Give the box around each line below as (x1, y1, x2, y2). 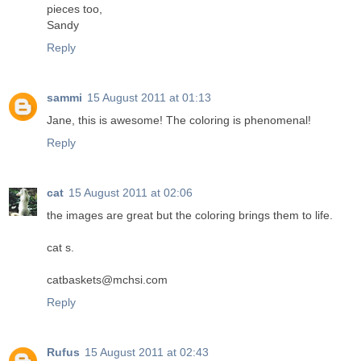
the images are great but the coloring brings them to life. (47, 208, 333, 222)
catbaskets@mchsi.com (47, 272, 168, 286)
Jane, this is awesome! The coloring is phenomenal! (47, 113, 311, 127)
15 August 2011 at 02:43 (85, 345, 209, 359)
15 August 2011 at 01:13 (87, 90, 211, 104)
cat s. (47, 240, 74, 254)
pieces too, (47, 2, 102, 15)
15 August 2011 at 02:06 (68, 185, 193, 199)
